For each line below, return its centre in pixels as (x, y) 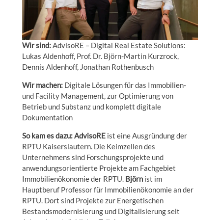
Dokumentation (47, 117)
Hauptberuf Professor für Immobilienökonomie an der (108, 189)
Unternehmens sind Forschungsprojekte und (93, 157)
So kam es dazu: (47, 135)
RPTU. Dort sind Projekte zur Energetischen (93, 200)
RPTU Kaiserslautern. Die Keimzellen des (88, 146)
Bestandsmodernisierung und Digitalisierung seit (101, 211)
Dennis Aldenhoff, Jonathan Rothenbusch (88, 67)
